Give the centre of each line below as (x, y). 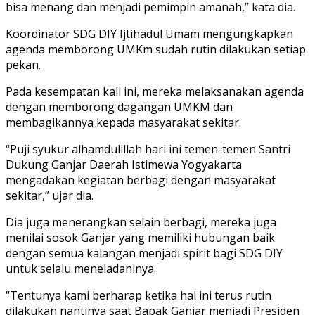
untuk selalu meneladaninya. (81, 268)
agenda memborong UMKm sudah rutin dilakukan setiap (156, 49)
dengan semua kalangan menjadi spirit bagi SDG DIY (144, 253)
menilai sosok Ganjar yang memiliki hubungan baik (140, 237)
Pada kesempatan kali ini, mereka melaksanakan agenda (155, 91)
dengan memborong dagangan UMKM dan (119, 107)
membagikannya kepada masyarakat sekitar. (123, 122)
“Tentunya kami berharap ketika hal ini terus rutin (139, 295)
